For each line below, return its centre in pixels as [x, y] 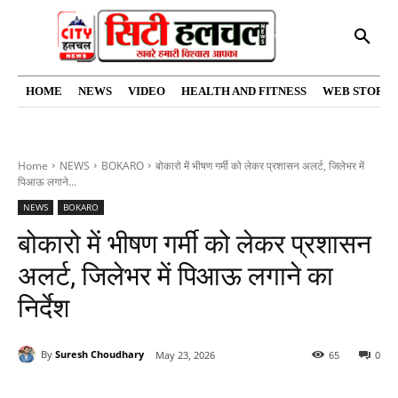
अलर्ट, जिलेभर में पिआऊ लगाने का [175, 275]
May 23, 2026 [185, 354]
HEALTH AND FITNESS [244, 91]
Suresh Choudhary [99, 354]
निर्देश [44, 307]
